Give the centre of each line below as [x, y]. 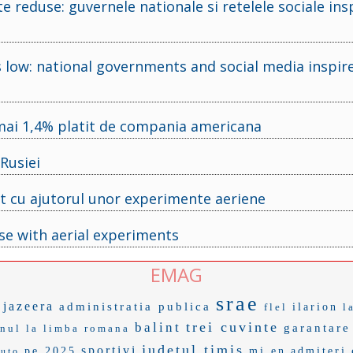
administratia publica [135, 306]
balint [158, 327]
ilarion [315, 307]
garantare [317, 327]
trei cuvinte [232, 327]
